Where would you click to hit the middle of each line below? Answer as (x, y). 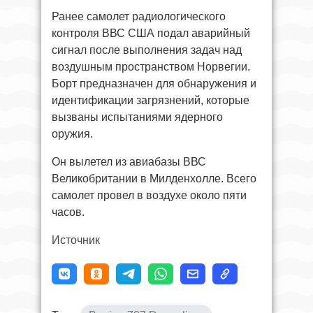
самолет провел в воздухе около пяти (149, 195)
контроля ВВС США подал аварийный (151, 33)
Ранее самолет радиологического (139, 16)
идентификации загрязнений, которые (151, 100)
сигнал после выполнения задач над (147, 50)
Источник (76, 240)
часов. (68, 212)
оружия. (72, 133)
